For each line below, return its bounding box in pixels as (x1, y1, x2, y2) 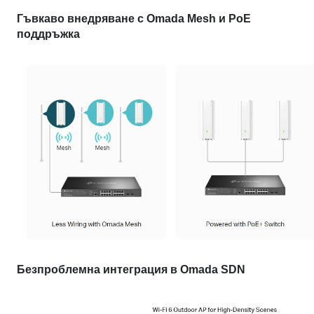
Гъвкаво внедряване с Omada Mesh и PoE (17, 13, 252, 25)
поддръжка (17, 28, 81, 41)
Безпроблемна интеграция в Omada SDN (17, 264, 246, 276)
